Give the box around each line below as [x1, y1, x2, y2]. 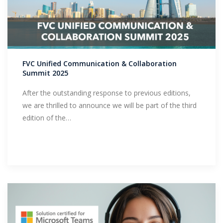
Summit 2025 [22, 68, 68, 78]
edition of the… [22, 113, 71, 123]
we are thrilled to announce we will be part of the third [22, 101, 197, 111]
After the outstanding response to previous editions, [22, 88, 191, 98]
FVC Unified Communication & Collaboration [22, 59, 177, 69]
